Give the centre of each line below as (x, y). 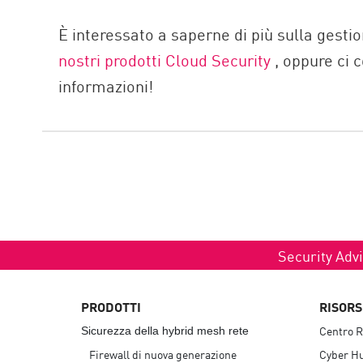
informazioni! (106, 85)
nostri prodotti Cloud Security (167, 60)
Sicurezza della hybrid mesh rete (165, 330)
